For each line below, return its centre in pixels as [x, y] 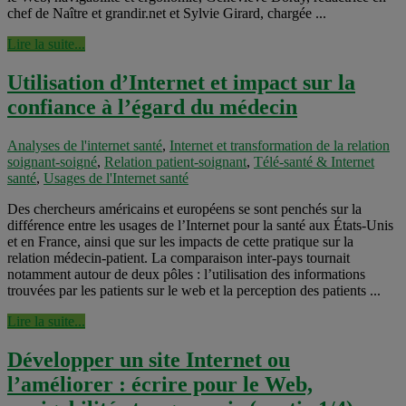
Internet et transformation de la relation [280, 146]
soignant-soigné [52, 162]
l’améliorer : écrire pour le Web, [160, 385]
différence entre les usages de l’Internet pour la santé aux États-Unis [200, 226]
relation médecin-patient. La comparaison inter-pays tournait [179, 258]
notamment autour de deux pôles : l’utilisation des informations [186, 275]
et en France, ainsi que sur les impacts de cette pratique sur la [180, 242]
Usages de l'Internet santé [116, 179]
